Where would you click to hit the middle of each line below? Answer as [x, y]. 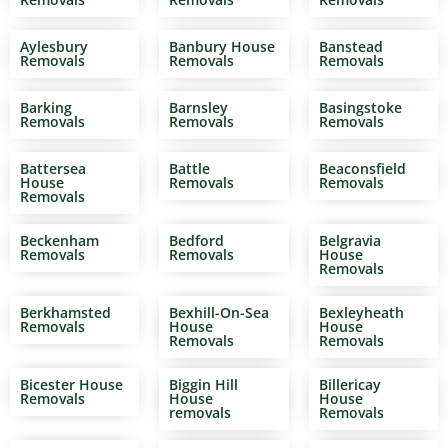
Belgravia [349, 241]
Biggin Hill [204, 385]
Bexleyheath [361, 313]
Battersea [53, 169]
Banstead [350, 47]
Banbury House [222, 47]
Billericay [349, 385]
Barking [46, 108]
